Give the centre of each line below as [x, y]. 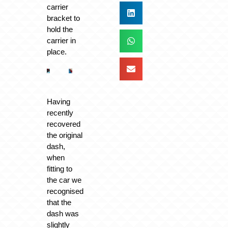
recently [60, 113]
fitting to [59, 169]
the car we [64, 180]
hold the [60, 29]
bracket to [63, 18]
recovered [63, 124]
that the [59, 203]
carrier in [61, 40]
